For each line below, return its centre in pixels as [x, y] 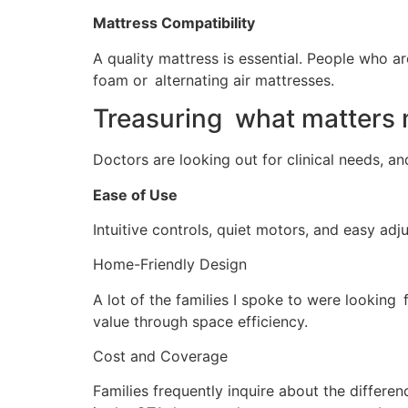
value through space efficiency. [200, 321]
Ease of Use [135, 194]
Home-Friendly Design [170, 265]
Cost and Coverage [160, 357]
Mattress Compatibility [174, 23]
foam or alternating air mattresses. [214, 80]
